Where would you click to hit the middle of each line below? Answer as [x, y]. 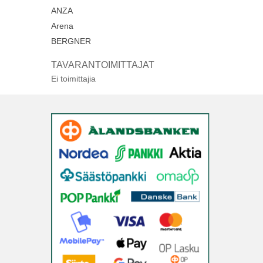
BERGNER [71, 41]
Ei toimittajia [73, 79]
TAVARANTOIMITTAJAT [103, 65]
